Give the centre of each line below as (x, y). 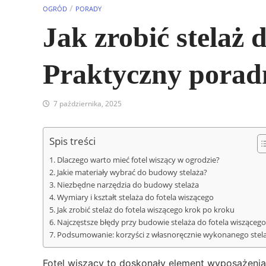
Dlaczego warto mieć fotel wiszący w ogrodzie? (138, 160)
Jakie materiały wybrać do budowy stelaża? (132, 172)
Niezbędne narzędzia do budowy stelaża (128, 185)
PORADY (88, 9)
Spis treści (72, 141)
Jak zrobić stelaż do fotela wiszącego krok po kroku (145, 210)
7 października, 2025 (88, 104)
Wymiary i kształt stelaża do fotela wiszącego (135, 197)
